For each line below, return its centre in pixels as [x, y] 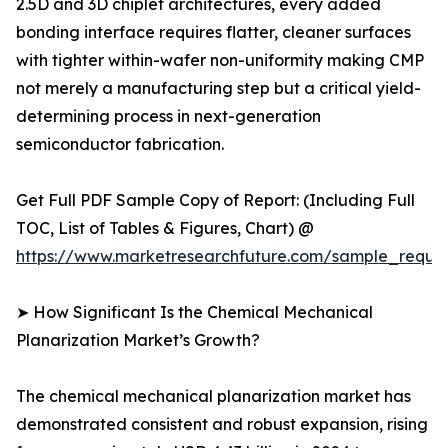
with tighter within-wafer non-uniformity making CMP [220, 60]
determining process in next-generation [168, 116]
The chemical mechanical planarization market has [213, 396]
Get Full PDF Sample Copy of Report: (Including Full [215, 200]
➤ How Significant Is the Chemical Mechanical [194, 312]
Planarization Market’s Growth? [138, 340]
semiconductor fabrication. [120, 144]
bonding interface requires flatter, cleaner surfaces [213, 32]
